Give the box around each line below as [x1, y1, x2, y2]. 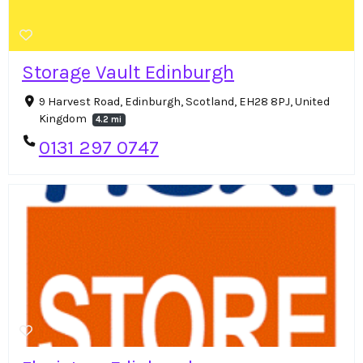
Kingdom [38, 112, 89, 126]
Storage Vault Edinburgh [22, 61, 234, 84]
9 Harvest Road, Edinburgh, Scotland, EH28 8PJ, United [38, 95, 330, 109]
